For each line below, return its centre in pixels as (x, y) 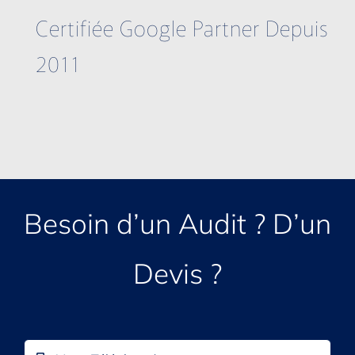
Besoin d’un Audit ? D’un (177, 223)
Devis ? (177, 273)
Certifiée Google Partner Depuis (182, 27)
